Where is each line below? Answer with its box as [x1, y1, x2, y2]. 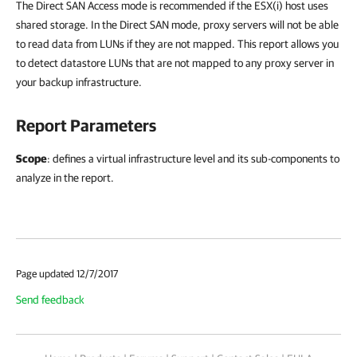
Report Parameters [16, 115, 156, 135]
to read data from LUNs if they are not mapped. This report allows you [16, 37, 339, 50]
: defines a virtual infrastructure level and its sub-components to [47, 151, 339, 165]
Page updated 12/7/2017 [16, 267, 118, 280]
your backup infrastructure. [16, 75, 142, 88]
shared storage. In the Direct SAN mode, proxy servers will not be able [16, 18, 339, 31]
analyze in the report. [16, 171, 114, 184]
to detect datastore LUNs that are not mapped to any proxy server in [16, 56, 334, 69]
